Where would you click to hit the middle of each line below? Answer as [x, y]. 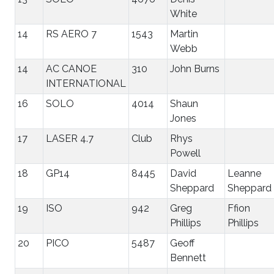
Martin [184, 34]
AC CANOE [71, 68]
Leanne [244, 173]
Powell [185, 153]
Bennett [188, 257]
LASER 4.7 [70, 138]
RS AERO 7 [71, 34]
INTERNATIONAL [86, 83]
